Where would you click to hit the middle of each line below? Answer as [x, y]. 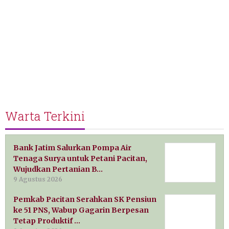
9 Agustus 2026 [38, 179]
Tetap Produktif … [47, 221]
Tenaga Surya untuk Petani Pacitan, [80, 159]
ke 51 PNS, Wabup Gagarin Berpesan [81, 210]
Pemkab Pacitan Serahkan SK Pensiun [85, 200]
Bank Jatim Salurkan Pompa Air [72, 148]
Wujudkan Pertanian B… [58, 169]
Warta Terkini [45, 116]
